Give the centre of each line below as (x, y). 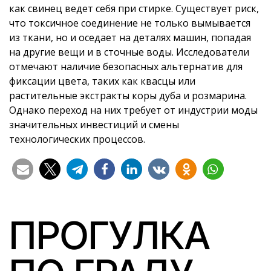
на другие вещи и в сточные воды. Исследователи (129, 52)
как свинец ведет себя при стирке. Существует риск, (134, 8)
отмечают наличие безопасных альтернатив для (126, 66)
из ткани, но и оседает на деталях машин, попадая (130, 37)
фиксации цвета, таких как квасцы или (102, 81)
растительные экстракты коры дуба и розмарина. (128, 95)
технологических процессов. (77, 139)
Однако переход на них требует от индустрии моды (133, 110)
